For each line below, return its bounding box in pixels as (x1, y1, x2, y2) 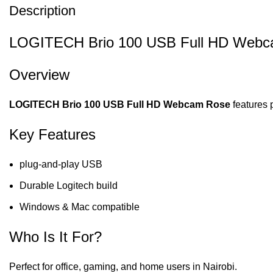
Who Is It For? (9, 229, 102, 246)
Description (9, 3, 76, 19)
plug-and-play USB (19, 159, 102, 170)
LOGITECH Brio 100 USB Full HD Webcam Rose (9, 99, 230, 110)
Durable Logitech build (19, 180, 118, 191)
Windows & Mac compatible (19, 202, 140, 213)
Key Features (9, 126, 96, 143)
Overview (9, 66, 69, 83)
